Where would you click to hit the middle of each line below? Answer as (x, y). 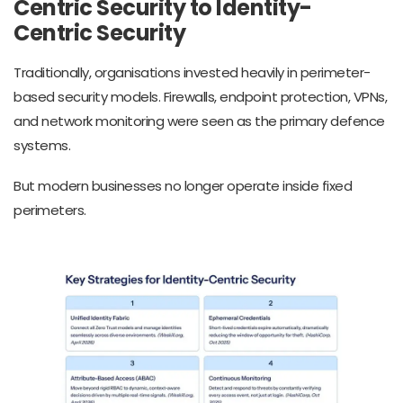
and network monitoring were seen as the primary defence (199, 121)
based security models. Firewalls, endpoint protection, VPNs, (200, 96)
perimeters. (50, 210)
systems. (42, 145)
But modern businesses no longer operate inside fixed (183, 185)
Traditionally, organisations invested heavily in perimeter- (192, 72)
